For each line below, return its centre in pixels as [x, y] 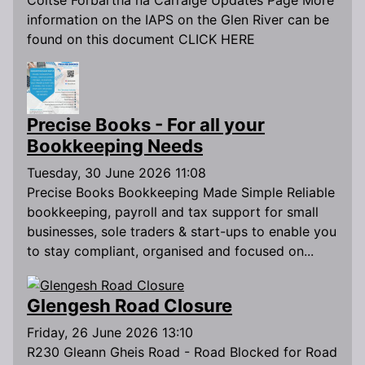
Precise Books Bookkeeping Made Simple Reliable [181, 193]
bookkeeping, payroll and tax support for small [173, 212]
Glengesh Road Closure [130, 305]
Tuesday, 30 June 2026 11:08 [117, 173]
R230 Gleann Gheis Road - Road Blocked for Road [182, 352]
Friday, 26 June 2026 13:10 [110, 332]
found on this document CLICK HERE [141, 40]
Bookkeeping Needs [115, 146]
